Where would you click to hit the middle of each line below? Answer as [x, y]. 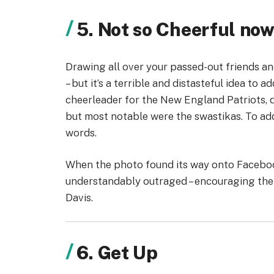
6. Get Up [117, 253]
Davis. [79, 198]
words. [81, 133]
